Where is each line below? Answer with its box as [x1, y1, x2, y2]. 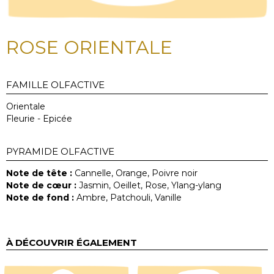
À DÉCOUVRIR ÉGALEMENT [6, 237, 137, 249]
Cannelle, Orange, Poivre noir [72, 168, 198, 179]
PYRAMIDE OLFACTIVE [6, 146, 114, 158]
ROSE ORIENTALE [6, 36, 172, 59]
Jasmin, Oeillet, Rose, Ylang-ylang [76, 180, 221, 191]
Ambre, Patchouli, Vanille [74, 192, 182, 204]
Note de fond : [6, 192, 74, 204]
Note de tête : [6, 168, 72, 179]
